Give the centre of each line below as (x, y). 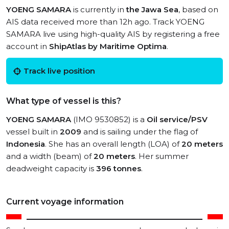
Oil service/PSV (177, 119)
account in (28, 46)
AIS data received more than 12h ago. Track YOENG (105, 22)
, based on (198, 9)
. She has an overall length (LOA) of (113, 144)
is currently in (99, 9)
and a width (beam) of (50, 156)
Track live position (59, 71)
